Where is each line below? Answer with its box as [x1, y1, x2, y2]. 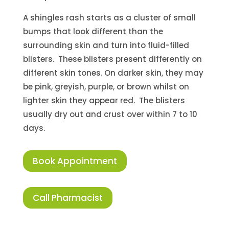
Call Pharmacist [32, 191, 103, 204]
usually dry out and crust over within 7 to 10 [22, 108, 197, 120]
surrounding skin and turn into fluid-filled [22, 39, 189, 51]
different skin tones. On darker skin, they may [22, 67, 203, 78]
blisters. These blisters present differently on [22, 53, 202, 64]
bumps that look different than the [22, 26, 163, 37]
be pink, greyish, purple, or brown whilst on [22, 81, 189, 92]
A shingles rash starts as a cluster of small [22, 12, 196, 23]
